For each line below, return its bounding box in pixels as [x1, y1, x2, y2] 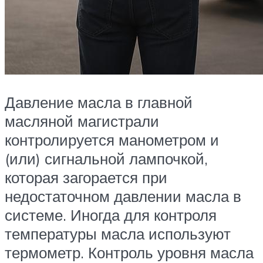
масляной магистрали [5, 112, 159, 131]
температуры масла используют [5, 224, 231, 244]
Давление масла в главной [5, 93, 193, 112]
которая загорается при [5, 168, 167, 187]
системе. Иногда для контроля [5, 205, 217, 225]
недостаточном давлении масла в [5, 187, 241, 206]
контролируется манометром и [5, 130, 219, 150]
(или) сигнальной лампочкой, [5, 149, 208, 168]
